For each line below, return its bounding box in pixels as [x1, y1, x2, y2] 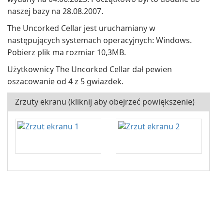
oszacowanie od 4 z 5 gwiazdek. [7, 76, 124, 87]
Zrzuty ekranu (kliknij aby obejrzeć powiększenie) [15, 96, 195, 107]
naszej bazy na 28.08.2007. [7, 6, 103, 16]
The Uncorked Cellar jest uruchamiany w [7, 23, 155, 33]
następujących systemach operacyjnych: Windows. [7, 35, 192, 46]
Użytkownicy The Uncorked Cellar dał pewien [7, 64, 172, 75]
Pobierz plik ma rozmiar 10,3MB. [7, 47, 126, 58]
